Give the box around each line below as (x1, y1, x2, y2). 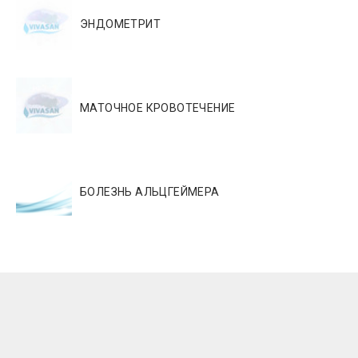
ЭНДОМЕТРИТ (80, 18, 161, 30)
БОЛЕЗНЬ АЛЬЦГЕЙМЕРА (80, 185, 220, 198)
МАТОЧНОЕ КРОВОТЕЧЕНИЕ (80, 101, 236, 114)
